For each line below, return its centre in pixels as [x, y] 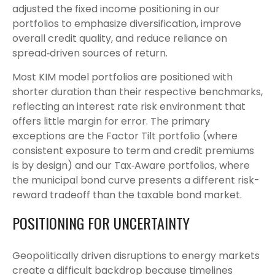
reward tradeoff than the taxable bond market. [127, 195]
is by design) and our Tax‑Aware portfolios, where [131, 165]
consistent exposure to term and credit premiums [133, 150]
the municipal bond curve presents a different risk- [136, 180]
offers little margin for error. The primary [111, 121]
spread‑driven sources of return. [90, 53]
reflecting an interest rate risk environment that [129, 106]
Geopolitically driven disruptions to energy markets [136, 255]
